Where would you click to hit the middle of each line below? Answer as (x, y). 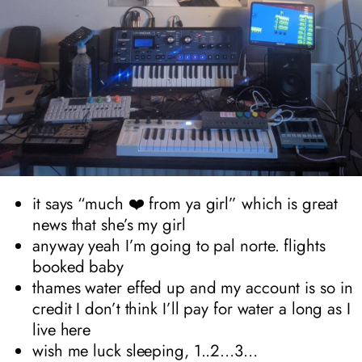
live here (62, 329)
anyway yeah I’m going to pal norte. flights (179, 245)
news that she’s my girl (109, 224)
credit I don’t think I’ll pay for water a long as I (192, 308)
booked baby (78, 266)
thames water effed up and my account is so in (193, 287)
